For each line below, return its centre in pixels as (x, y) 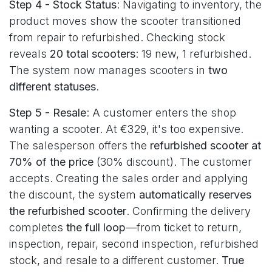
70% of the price (51, 162)
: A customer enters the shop (161, 113)
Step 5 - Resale (48, 113)
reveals (29, 54)
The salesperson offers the (80, 145)
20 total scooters (93, 54)
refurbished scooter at (206, 145)
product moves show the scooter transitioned (125, 21)
